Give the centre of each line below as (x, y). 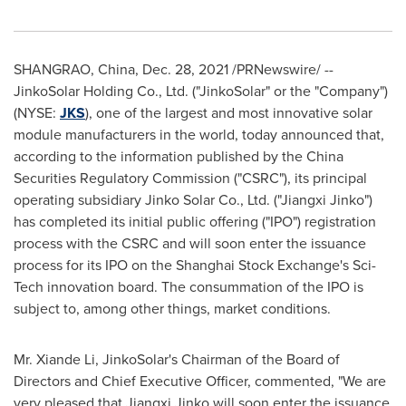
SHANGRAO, (56, 69)
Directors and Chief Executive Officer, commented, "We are (200, 381)
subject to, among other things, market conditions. (172, 309)
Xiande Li (66, 359)
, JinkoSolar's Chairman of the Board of (217, 359)
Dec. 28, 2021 (185, 69)
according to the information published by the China (179, 156)
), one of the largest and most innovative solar (229, 113)
